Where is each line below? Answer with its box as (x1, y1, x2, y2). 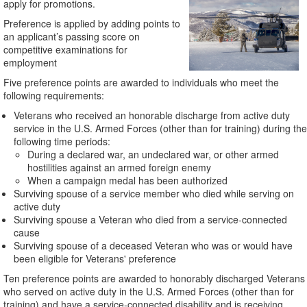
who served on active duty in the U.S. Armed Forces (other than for (3, 284, 294, 298)
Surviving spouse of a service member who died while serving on (14, 186, 294, 200)
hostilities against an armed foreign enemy (27, 160, 211, 174)
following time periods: (14, 134, 110, 148)
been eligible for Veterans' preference (14, 251, 176, 265)
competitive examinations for (3, 42, 127, 56)
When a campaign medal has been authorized (27, 173, 228, 187)
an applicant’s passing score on (3, 29, 140, 43)
